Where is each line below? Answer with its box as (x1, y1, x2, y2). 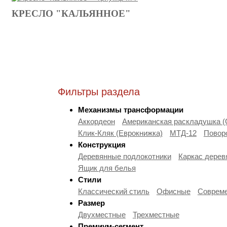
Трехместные (132, 210, 179, 219)
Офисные (156, 186, 191, 196)
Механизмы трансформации (78, 105, 183, 114)
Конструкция (78, 140, 126, 149)
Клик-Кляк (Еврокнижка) (78, 128, 163, 137)
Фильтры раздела (57, 86, 140, 97)
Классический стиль (78, 186, 149, 196)
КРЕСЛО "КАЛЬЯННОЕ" (12, 8, 131, 19)
